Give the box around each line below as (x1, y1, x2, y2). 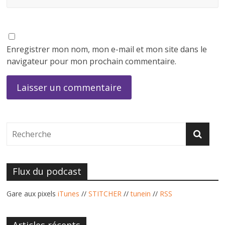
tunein (131, 188, 151, 198)
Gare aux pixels (7, 188, 58, 198)
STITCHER (88, 188, 122, 198)
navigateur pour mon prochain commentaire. (7, 55, 177, 67)
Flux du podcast (13, 165, 82, 177)
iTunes (58, 188, 80, 198)
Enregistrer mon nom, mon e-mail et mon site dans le (7, 43, 207, 55)
